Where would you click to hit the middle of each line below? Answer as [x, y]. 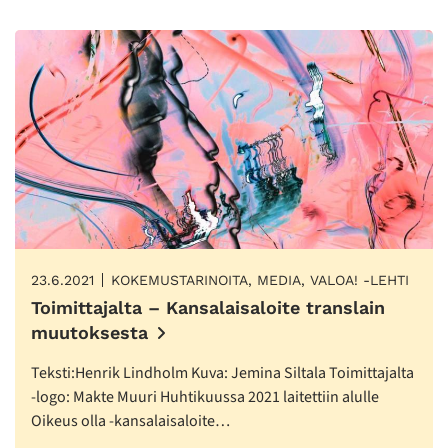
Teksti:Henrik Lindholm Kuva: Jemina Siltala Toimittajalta [222, 373]
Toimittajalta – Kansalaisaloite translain [208, 308]
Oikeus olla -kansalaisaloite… [130, 421]
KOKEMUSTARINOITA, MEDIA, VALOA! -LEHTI [260, 280]
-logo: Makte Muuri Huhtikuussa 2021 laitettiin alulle [205, 397]
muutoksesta [89, 333]
